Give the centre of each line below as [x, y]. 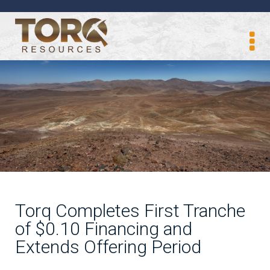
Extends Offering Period [108, 247]
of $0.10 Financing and [104, 229]
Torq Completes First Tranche [130, 211]
